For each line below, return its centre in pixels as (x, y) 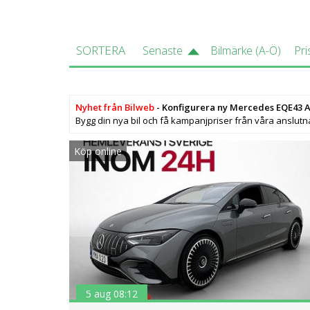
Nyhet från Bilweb (115, 108)
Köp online (98, 152)
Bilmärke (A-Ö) (245, 51)
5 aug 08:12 (112, 293)
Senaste (163, 51)
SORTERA (101, 51)
